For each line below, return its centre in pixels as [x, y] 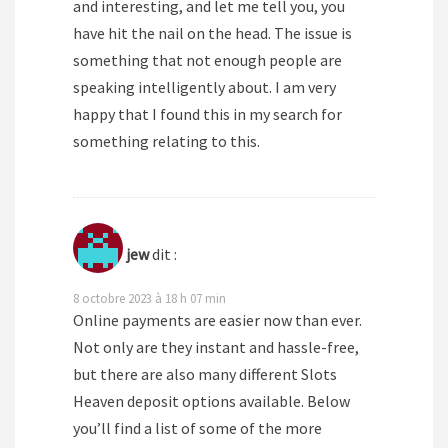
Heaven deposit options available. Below [211, 401]
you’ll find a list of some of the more [197, 428]
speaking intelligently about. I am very [204, 87]
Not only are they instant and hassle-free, [216, 347]
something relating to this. [166, 141]
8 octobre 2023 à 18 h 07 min [149, 298]
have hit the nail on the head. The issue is [212, 33]
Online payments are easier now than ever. [217, 320]
